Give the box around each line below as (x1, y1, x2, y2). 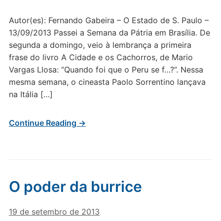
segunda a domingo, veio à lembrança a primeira (8, 40, 191, 50)
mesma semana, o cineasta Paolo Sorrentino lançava (8, 77, 206, 87)
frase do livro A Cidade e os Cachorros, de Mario (8, 52, 193, 62)
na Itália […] (8, 89, 53, 99)
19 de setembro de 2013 (8, 207, 100, 217)
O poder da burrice (8, 178, 142, 195)
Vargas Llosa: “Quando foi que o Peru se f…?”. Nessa (8, 65, 203, 74)
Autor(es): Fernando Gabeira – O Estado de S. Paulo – (8, 15, 209, 25)
